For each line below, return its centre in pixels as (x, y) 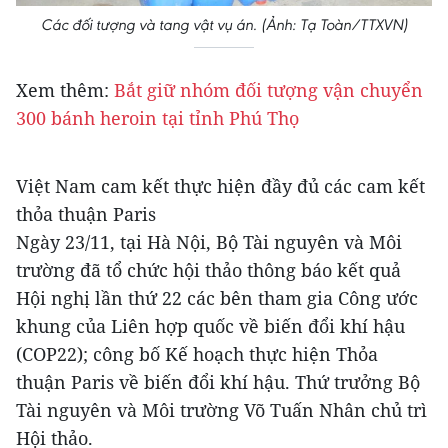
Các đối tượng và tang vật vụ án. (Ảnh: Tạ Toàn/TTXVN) (224, 25)
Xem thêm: (62, 90)
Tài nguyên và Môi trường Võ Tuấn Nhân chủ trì (221, 410)
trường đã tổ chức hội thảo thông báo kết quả (208, 270)
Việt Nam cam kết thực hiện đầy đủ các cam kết (220, 186)
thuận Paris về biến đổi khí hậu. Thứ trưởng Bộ (218, 382)
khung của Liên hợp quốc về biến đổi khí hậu (210, 326)
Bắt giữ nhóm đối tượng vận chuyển (266, 90)
